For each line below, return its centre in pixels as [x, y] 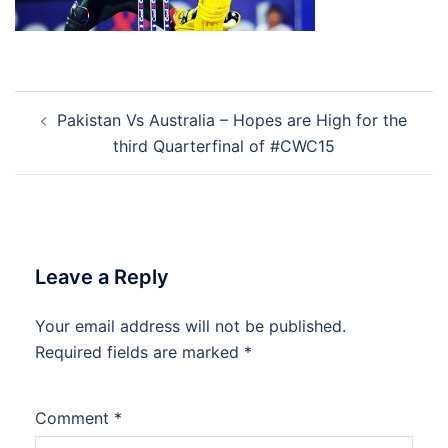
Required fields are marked [139, 352]
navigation [75, 131]
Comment [74, 418]
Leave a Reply [102, 277]
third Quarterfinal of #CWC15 [224, 146]
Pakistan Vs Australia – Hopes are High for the [232, 120]
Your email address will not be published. [190, 326]
